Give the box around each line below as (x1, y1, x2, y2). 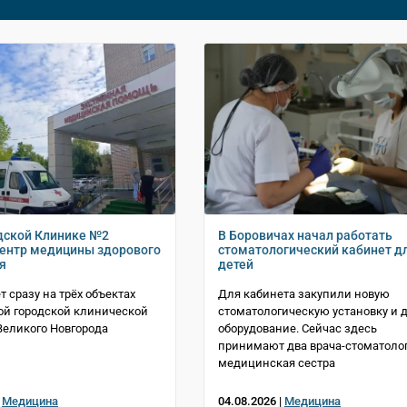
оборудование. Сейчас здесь (218, 322, 377, 336)
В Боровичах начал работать (218, 228, 392, 243)
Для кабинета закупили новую (218, 287, 390, 302)
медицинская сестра (218, 356, 335, 371)
